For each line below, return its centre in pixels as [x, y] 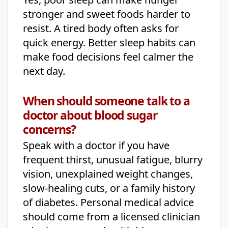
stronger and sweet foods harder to [107, 14]
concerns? [49, 130]
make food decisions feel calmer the [108, 57]
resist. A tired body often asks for [101, 28]
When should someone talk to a [106, 101]
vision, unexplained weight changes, [108, 174]
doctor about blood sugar [90, 115]
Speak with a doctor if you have [96, 146]
